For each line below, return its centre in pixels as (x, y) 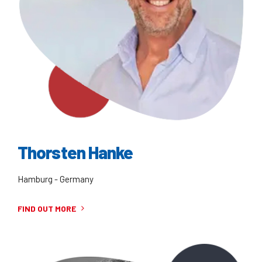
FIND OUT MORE (47, 208)
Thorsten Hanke (75, 152)
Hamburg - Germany (56, 179)
